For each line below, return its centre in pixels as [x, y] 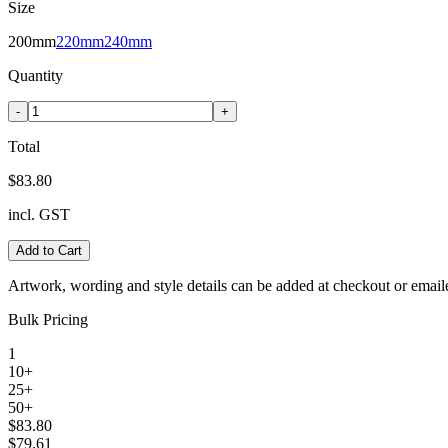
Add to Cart [49, 250]
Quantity [35, 75]
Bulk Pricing [48, 319]
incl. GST [39, 214]
